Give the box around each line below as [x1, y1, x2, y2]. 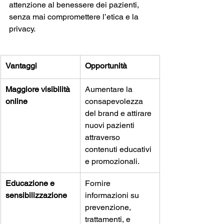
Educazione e [5, 178, 56, 188]
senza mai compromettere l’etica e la [9, 12, 140, 21]
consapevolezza [85, 96, 145, 106]
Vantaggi [5, 61, 37, 70]
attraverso [85, 132, 122, 142]
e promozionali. [85, 156, 139, 166]
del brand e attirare [85, 108, 153, 118]
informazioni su [85, 190, 141, 200]
